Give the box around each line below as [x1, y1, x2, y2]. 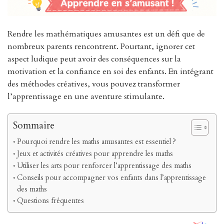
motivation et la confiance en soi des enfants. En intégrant [7, 66, 213, 77]
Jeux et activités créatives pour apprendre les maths [16, 149, 173, 159]
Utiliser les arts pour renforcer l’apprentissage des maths [16, 161, 191, 171]
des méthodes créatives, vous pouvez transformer [7, 78, 180, 90]
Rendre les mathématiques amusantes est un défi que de [7, 28, 205, 40]
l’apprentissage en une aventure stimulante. [7, 91, 164, 102]
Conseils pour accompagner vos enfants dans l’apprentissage [16, 173, 206, 183]
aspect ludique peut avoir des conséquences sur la [7, 53, 181, 65]
